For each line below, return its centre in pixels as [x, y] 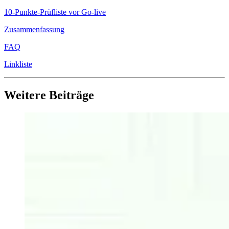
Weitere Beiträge [49, 95]
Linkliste [18, 64]
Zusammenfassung [34, 29]
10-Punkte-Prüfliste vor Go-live [55, 12]
